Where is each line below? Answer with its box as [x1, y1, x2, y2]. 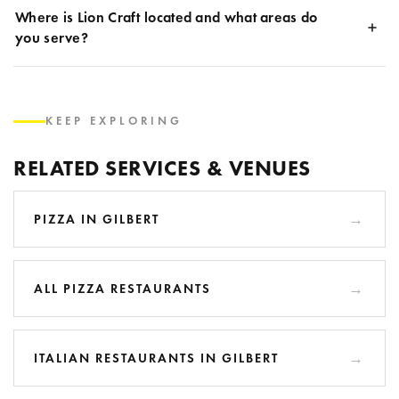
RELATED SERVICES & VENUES [13, 154, 311, 182]
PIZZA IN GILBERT [34, 210, 159, 227]
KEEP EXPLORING [45, 113, 183, 128]
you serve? [15, 28, 89, 47]
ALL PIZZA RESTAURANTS [34, 280, 211, 297]
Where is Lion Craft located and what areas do [15, 8, 318, 27]
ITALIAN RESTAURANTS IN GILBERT [34, 349, 279, 366]
